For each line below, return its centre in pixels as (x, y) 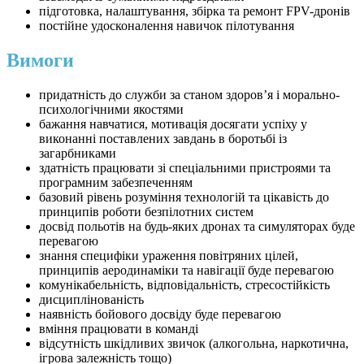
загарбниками (78, 154)
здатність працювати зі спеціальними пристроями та (185, 168)
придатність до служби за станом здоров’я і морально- (189, 95)
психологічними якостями (111, 110)
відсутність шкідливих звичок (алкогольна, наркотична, (194, 344)
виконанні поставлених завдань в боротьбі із (163, 139)
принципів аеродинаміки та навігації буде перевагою (186, 271)
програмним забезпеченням (116, 183)
